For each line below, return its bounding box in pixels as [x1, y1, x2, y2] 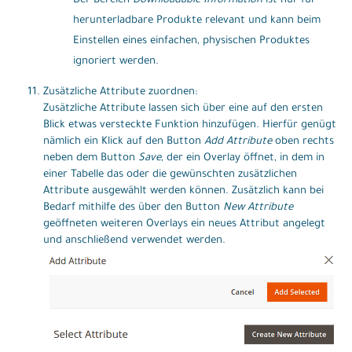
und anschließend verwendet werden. [43, 234, 225, 247]
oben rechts [272, 135, 334, 148]
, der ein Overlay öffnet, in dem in [161, 152, 324, 164]
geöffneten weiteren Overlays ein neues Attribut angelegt [43, 218, 325, 230]
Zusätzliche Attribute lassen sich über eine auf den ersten [43, 102, 323, 115]
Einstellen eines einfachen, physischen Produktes [72, 35, 310, 47]
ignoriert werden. [72, 55, 159, 68]
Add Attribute [204, 135, 272, 148]
